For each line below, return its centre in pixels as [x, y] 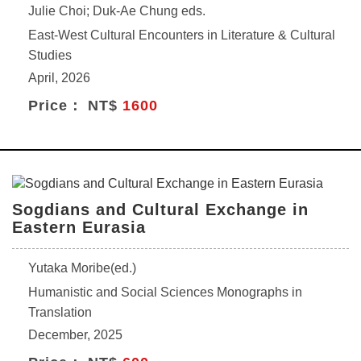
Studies [50, 55]
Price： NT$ [75, 106]
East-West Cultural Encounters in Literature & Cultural [182, 35]
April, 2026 [59, 78]
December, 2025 [75, 335]
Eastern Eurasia [79, 227]
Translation [60, 312]
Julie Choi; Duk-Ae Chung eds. [117, 11]
